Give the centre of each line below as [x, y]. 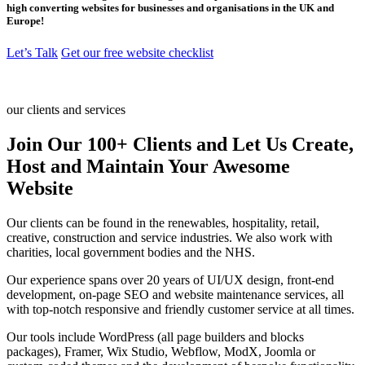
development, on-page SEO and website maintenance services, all [175, 294]
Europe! [25, 20]
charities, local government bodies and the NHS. [131, 252]
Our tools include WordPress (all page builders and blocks [155, 336]
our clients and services [66, 109]
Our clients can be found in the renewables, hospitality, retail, [163, 222]
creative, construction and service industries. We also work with [169, 237]
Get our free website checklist [137, 52]
